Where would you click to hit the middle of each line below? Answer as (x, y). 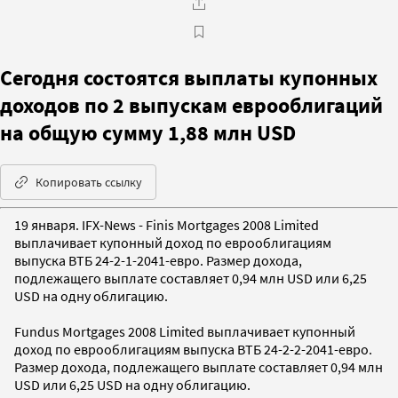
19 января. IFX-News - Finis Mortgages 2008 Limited (167, 224)
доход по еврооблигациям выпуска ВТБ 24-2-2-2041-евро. (193, 349)
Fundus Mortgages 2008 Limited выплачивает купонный (185, 331)
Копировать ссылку (89, 182)
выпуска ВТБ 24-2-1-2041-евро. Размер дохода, (158, 260)
